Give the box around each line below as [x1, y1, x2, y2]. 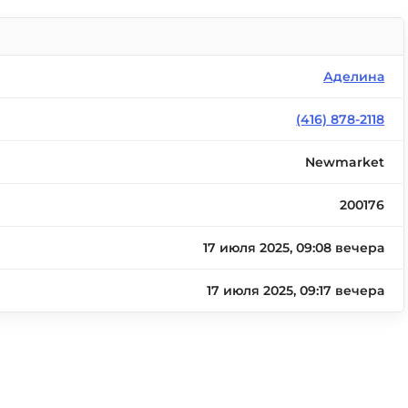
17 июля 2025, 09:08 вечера [203, 240, 385, 256]
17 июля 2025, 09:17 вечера [207, 282, 385, 299]
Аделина [323, 68, 385, 85]
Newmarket [305, 154, 385, 170]
